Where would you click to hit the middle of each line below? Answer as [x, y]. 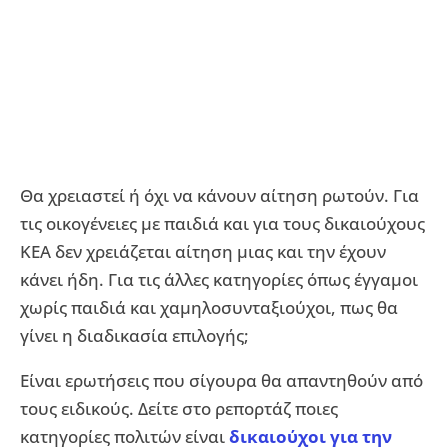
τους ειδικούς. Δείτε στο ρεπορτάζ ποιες [179, 409]
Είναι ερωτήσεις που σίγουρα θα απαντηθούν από [221, 381]
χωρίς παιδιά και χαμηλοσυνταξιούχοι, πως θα [209, 308]
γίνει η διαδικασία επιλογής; [134, 336]
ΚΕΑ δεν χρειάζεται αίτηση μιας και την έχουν [203, 252]
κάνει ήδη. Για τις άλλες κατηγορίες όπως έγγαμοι [219, 280]
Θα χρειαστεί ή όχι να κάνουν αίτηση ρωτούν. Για [219, 196]
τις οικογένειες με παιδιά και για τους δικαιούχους [222, 224]
